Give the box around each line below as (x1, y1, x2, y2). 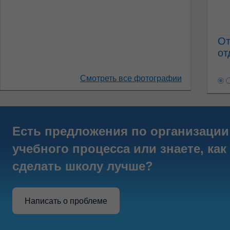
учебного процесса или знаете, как (12, 142, 226, 156)
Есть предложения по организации (12, 124, 229, 138)
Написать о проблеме (25, 196, 107, 205)
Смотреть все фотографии (80, 74, 182, 83)
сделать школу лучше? (12, 159, 153, 173)
